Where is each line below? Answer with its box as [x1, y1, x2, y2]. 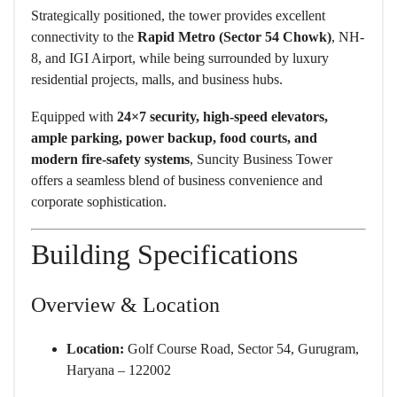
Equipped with [31, 109, 117, 125]
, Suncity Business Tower [190, 152, 332, 167]
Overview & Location [31, 293, 220, 317]
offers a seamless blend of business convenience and [31, 173, 323, 189]
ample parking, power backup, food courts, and [31, 130, 317, 146]
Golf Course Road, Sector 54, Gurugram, [124, 341, 359, 357]
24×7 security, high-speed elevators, [117, 109, 328, 125]
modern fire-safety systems [31, 152, 190, 167]
